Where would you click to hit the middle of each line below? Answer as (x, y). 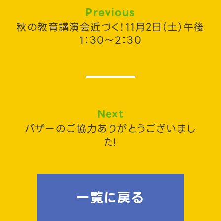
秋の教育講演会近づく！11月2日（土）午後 (110, 27)
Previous (110, 12)
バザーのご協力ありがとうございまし (110, 129)
